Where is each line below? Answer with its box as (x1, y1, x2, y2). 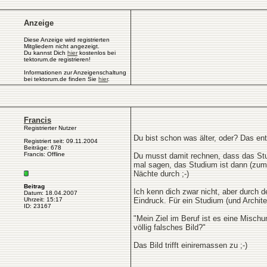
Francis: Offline (24, 151, 65, 157)
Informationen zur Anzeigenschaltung (24, 69, 126, 76)
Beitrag (24, 183, 45, 190)
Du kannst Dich (24, 49, 67, 56)
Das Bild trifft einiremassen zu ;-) (133, 241, 247, 250)
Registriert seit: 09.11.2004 (24, 138, 98, 144)
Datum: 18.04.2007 (24, 190, 77, 196)
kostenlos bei (77, 49, 116, 56)
